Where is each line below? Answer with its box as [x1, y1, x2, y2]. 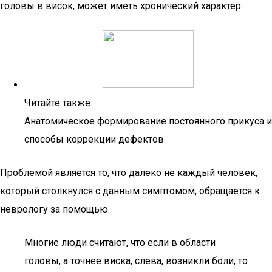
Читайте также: [24, 97, 92, 109]
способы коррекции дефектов [24, 134, 164, 145]
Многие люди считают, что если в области [24, 237, 216, 248]
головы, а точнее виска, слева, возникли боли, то [24, 255, 248, 267]
